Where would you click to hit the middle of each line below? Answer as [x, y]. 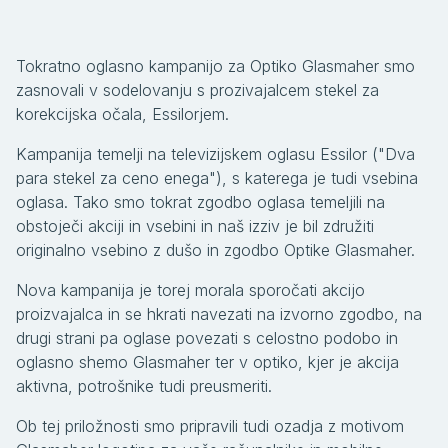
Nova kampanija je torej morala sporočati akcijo [190, 289]
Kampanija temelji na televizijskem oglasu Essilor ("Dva [215, 153]
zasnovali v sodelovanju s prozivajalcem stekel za [197, 89]
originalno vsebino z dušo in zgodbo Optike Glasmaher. [215, 249]
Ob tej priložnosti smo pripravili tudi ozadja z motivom [210, 425]
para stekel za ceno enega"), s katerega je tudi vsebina [217, 177]
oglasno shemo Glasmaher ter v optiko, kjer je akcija [207, 361]
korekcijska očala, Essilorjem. [122, 113]
